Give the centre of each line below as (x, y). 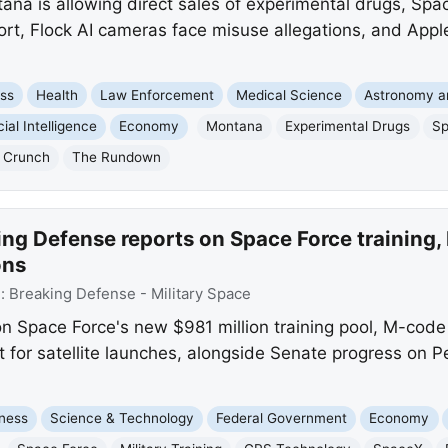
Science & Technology (122, 418)
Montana (235, 126)
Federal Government (282, 418)
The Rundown (117, 157)
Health (57, 94)
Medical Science (289, 94)
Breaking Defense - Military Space (129, 293)
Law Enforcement (157, 94)
